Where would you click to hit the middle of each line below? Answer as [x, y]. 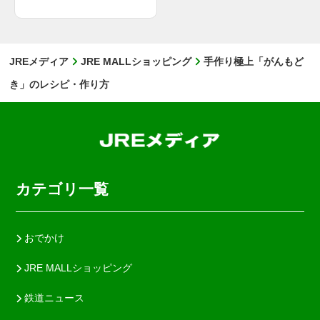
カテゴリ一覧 [62, 189]
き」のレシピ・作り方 [59, 85]
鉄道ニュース [54, 298]
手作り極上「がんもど [253, 62]
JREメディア [39, 62]
